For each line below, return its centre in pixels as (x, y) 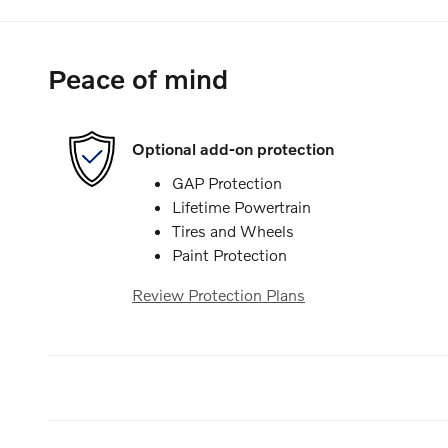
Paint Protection (229, 254)
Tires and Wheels (233, 230)
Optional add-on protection (233, 148)
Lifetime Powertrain (241, 206)
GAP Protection (227, 182)
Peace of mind (138, 78)
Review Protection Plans (218, 294)
